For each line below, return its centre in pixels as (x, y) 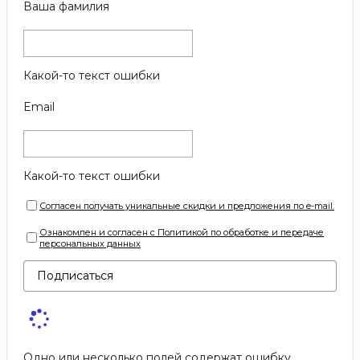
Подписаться (75, 275)
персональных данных (90, 243)
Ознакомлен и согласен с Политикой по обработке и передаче (182, 232)
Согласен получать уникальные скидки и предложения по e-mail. (187, 205)
